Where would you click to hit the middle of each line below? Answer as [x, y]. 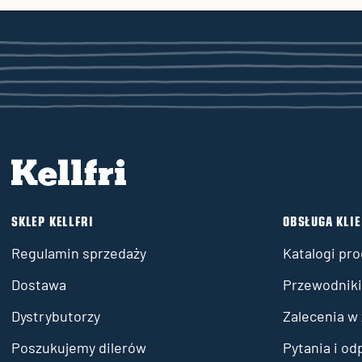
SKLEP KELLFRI [53, 223]
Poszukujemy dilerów [79, 347]
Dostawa [39, 284]
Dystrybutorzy [56, 316]
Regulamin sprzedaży [79, 253]
